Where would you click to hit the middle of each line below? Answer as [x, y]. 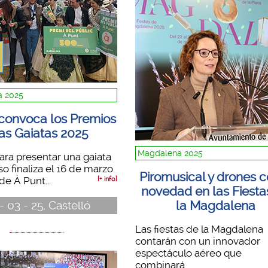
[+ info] [107, 179]
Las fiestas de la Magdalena [199, 229]
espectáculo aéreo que [188, 253]
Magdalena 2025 [170, 153]
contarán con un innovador [197, 241]
